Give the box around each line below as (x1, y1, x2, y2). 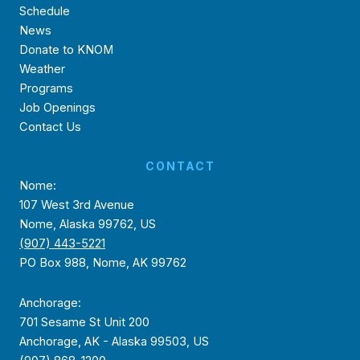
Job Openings (19, 100, 96, 115)
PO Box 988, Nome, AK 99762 (19, 256, 186, 271)
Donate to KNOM (19, 42, 113, 57)
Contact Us (19, 119, 81, 134)
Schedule (19, 3, 70, 18)
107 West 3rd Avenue (19, 198, 134, 213)
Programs (19, 80, 73, 96)
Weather (19, 61, 65, 76)
